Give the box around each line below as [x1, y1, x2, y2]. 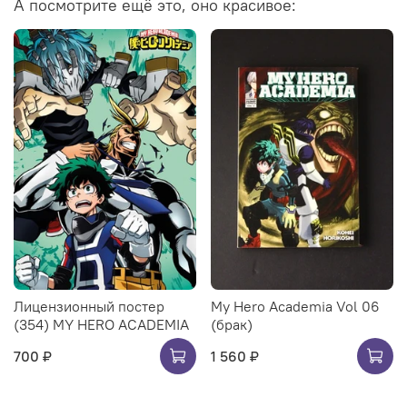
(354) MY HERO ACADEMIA [14, 314, 189, 333]
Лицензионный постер [14, 296, 164, 315]
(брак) [211, 314, 253, 333]
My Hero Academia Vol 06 [211, 296, 380, 315]
